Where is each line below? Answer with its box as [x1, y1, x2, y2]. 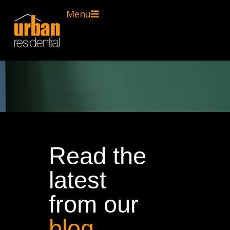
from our [49, 190, 139, 218]
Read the [49, 142, 146, 169]
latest [49, 166, 106, 194]
